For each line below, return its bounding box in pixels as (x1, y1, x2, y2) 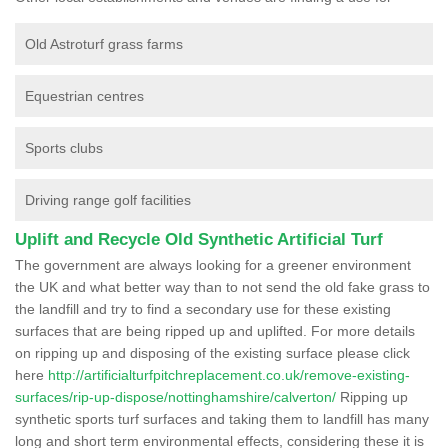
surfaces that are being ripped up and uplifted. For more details (15, 322, 415, 339)
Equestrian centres (25, 87, 144, 104)
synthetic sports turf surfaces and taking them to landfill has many (15, 410, 429, 427)
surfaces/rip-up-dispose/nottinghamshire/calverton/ (15, 388, 336, 405)
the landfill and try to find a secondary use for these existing (15, 300, 391, 317)
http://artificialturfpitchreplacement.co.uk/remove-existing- (48, 366, 410, 383)
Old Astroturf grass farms (25, 35, 183, 52)
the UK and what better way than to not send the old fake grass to (15, 278, 430, 295)
